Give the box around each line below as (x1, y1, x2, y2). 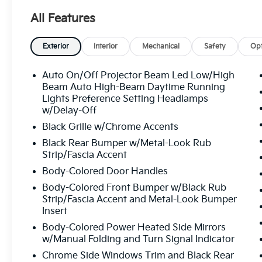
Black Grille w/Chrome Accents (42, 122, 179, 133)
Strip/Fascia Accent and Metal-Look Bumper (42, 194, 237, 206)
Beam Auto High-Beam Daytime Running (42, 82, 226, 94)
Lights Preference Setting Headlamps (42, 94, 209, 105)
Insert (42, 206, 68, 218)
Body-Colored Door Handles (42, 166, 168, 178)
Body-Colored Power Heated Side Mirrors (42, 222, 226, 234)
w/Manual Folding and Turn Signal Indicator (42, 234, 235, 246)
